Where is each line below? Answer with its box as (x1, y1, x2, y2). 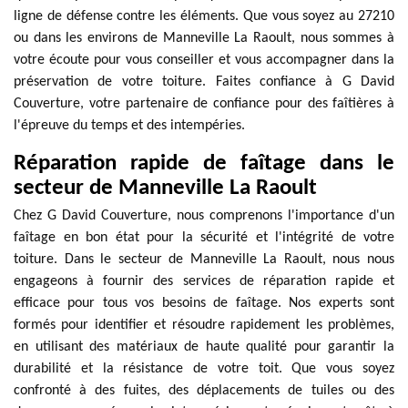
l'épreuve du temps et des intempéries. (14, 118, 245, 133)
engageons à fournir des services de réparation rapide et (14, 274, 394, 289)
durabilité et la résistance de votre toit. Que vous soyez (14, 362, 394, 376)
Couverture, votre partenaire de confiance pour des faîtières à (14, 97, 394, 111)
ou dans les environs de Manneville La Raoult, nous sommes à (14, 31, 394, 46)
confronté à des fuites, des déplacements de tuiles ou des (14, 383, 394, 398)
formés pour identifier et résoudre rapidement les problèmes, (14, 318, 394, 332)
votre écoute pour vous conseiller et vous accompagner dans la (14, 53, 394, 67)
